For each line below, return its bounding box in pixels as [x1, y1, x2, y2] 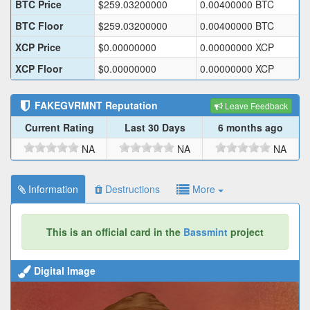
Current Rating [24, 120, 94, 135]
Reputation [102, 98, 158, 113]
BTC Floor [15, 19, 63, 33]
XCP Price [15, 40, 61, 55]
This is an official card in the [46, 225, 183, 239]
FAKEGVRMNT [35, 98, 102, 113]
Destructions [102, 182, 160, 197]
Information [26, 182, 78, 197]
